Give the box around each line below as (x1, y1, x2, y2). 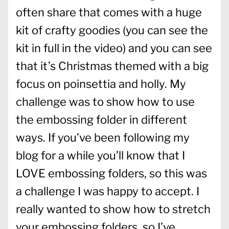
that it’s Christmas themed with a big (16, 59, 209, 73)
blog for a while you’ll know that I (16, 148, 185, 162)
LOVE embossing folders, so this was (16, 166, 207, 180)
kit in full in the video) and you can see (16, 41, 212, 55)
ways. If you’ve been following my (16, 130, 190, 144)
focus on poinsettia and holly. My (16, 77, 186, 90)
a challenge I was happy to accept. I (16, 184, 199, 198)
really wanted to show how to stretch (16, 202, 211, 216)
